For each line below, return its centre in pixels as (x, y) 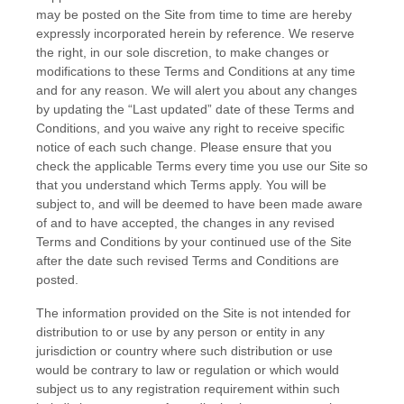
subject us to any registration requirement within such (188, 389)
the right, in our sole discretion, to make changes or (183, 52)
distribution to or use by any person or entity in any (180, 332)
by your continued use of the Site (256, 242)
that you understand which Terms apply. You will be (181, 185)
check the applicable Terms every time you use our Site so (202, 166)
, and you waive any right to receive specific (220, 128)
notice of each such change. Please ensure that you (184, 147)
